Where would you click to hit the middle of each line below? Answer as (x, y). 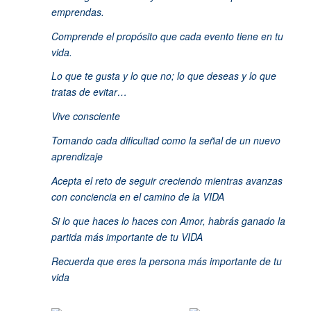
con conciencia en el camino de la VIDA (139, 197)
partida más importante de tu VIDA (127, 236)
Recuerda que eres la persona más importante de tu (166, 261)
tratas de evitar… (89, 92)
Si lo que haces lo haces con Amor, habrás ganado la (168, 220)
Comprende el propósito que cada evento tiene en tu (167, 36)
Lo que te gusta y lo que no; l (115, 76)
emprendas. (77, 11)
